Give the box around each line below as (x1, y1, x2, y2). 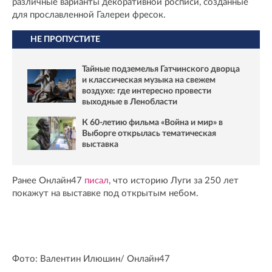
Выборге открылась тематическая (82, 129, 216, 138)
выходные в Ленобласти (82, 98, 177, 107)
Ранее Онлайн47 (12, 175, 84, 185)
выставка (82, 140, 118, 149)
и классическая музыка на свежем (82, 76, 216, 85)
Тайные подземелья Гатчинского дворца (82, 65, 240, 74)
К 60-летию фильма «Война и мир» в (82, 118, 223, 127)
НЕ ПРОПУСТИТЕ (30, 35, 100, 44)
